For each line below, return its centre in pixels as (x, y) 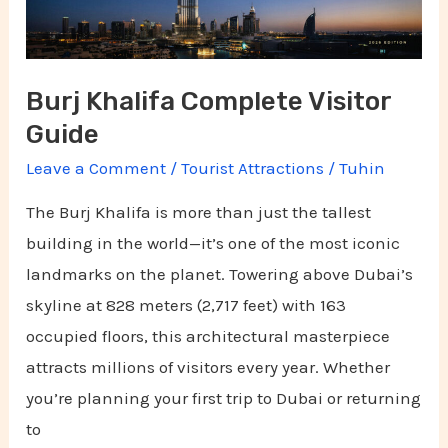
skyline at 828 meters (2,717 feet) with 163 (186, 304)
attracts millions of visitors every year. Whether (208, 366)
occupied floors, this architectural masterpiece (208, 335)
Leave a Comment (96, 167)
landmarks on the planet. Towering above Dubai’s (220, 273)
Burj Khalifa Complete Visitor (209, 101)
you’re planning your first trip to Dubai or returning (224, 397)
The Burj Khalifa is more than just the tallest (199, 211)
